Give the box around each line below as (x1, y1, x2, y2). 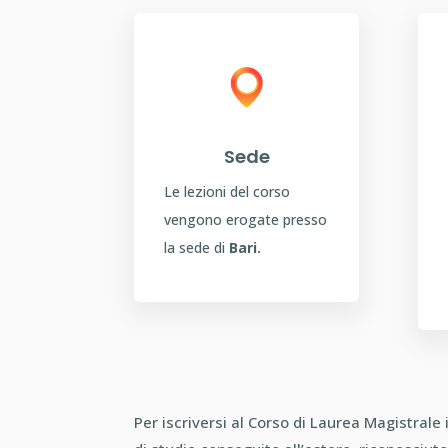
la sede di (164, 238, 230, 258)
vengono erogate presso (164, 210, 328, 230)
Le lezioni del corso (164, 182, 291, 202)
